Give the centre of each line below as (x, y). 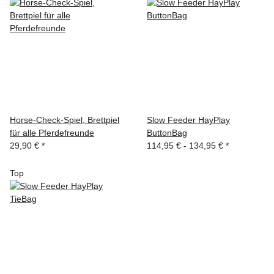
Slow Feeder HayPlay (188, 120)
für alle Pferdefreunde (52, 133)
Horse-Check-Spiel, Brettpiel (65, 120)
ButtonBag (167, 133)
